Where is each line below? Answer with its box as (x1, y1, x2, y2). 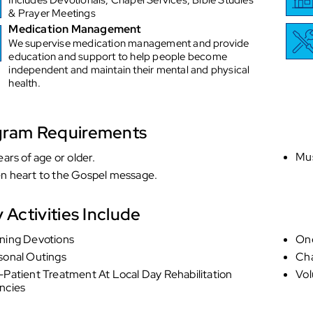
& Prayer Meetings (8, 6, 96, 20)
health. (8, 76, 41, 91)
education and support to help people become (8, 50, 227, 64)
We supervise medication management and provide (8, 36, 249, 51)
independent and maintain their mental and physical (8, 63, 250, 78)
